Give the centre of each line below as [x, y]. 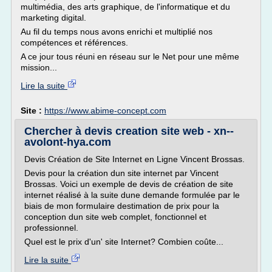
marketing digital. [53, 18]
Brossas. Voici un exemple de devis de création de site [129, 184]
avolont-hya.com [68, 142]
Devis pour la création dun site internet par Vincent [121, 173]
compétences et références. [74, 42]
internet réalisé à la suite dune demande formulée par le [132, 195]
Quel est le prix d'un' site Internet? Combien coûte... [124, 242]
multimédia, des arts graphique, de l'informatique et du [125, 7]
